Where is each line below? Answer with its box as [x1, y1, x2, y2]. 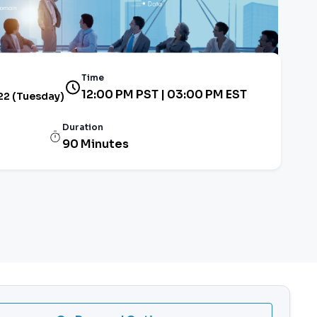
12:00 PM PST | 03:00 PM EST [81, 86, 247, 102]
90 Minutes [62, 136, 129, 151]
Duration [62, 121, 103, 132]
